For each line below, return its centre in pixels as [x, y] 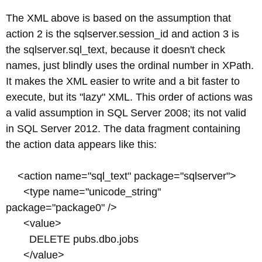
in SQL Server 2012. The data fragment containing [123, 129]
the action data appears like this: [81, 144]
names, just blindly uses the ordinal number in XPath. [130, 65]
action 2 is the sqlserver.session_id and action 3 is [123, 34]
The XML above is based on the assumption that [118, 18]
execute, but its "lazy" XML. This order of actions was [129, 97]
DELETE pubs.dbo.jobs [72, 239]
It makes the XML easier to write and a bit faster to [123, 81]
